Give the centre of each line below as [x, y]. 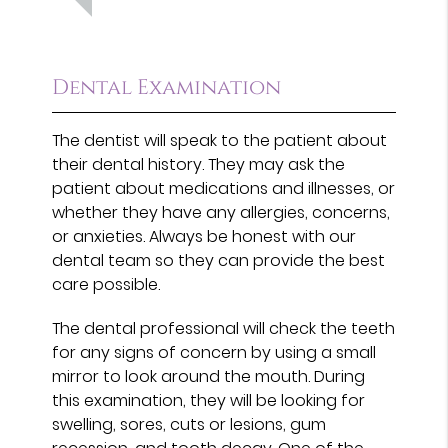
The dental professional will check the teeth [224, 328]
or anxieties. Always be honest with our [204, 236]
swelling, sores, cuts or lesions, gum [189, 424]
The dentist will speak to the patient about [220, 140]
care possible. [106, 284]
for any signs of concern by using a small [214, 352]
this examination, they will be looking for [209, 400]
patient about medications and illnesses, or [224, 188]
